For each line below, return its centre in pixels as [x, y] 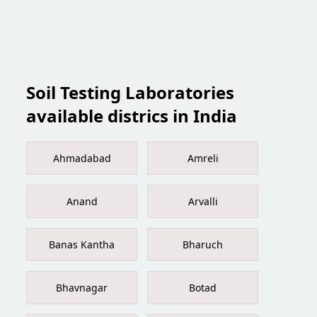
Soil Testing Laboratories [131, 92]
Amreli [203, 158]
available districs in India [132, 115]
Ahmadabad [82, 158]
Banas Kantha [82, 244]
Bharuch [203, 244]
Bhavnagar [82, 287]
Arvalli [203, 201]
